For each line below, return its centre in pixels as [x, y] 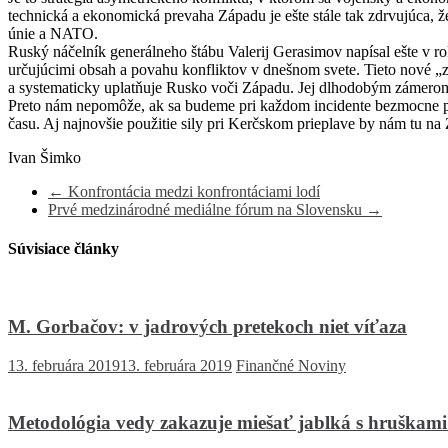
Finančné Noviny [291, 365]
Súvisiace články [63, 249]
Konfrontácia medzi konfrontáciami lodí [192, 191]
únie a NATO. [53, 33]
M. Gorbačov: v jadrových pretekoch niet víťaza [207, 327]
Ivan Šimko [44, 157]
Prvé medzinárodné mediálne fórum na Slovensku [207, 209]
